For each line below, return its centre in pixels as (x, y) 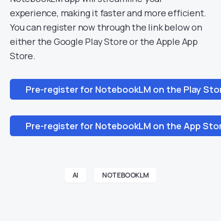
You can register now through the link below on (106, 27)
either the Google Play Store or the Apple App (104, 41)
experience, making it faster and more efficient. (108, 13)
